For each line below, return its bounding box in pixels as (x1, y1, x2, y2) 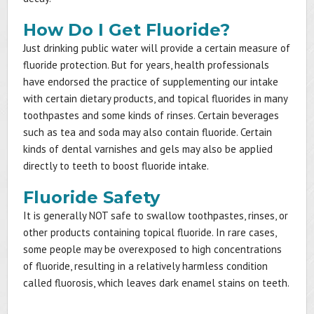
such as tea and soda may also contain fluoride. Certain (23, 125, 272, 139)
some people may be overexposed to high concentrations (23, 243, 282, 256)
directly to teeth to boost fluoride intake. (23, 159, 209, 172)
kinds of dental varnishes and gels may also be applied (23, 142, 273, 156)
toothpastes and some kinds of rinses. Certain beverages (23, 109, 279, 122)
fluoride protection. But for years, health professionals (23, 58, 269, 71)
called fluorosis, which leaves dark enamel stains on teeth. (23, 276, 289, 289)
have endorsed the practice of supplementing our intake (23, 75, 278, 88)
